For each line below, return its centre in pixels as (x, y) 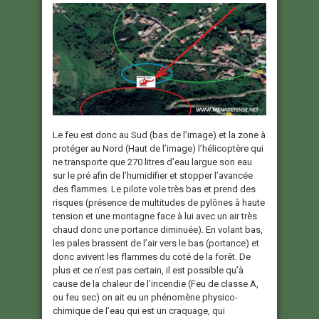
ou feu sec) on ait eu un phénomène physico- (145, 298)
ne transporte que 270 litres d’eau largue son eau (152, 162)
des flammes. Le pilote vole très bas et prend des (154, 189)
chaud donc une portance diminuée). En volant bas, (158, 230)
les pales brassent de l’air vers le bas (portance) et (156, 244)
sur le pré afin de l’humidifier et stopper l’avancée (153, 176)
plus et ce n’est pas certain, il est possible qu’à (148, 271)
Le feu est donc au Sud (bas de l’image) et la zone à (159, 135)
